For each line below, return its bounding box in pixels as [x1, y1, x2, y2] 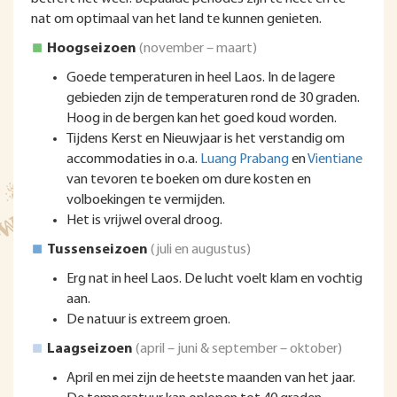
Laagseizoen [47, 342, 133, 356]
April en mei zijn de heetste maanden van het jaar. [66, 371, 355, 385]
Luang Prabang [200, 152, 289, 167]
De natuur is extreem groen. [66, 313, 230, 327]
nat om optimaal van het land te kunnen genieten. [31, 12, 322, 27]
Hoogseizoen [47, 42, 136, 56]
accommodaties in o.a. [66, 152, 200, 167]
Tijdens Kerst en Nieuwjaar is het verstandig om [66, 132, 345, 146]
